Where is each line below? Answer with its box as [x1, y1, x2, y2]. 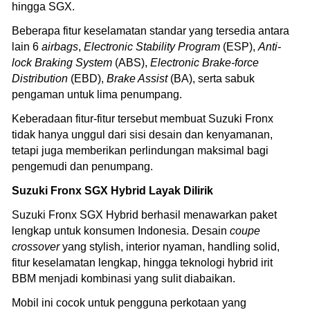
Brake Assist [107, 73, 167, 85]
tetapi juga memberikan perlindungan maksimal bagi [12, 145, 268, 157]
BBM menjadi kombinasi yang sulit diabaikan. [12, 273, 235, 285]
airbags [42, 41, 78, 53]
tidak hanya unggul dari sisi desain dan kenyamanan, [12, 129, 273, 141]
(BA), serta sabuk [167, 73, 255, 85]
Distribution [12, 73, 68, 85]
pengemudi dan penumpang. [12, 161, 153, 173]
